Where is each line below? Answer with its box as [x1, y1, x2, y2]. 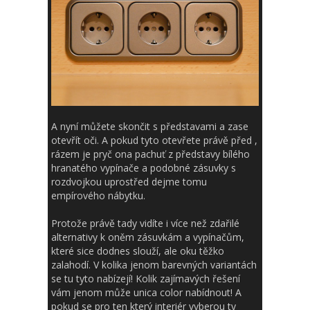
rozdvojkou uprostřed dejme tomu [51, 175, 207, 189]
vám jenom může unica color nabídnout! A [51, 286, 241, 300]
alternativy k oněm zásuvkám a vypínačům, [51, 230, 244, 244]
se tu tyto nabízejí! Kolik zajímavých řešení [51, 272, 240, 286]
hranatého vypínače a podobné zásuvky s [51, 161, 236, 175]
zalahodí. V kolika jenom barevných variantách [51, 258, 257, 272]
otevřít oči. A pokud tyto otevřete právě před [51, 134, 255, 147]
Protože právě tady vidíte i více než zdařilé [51, 217, 239, 230]
